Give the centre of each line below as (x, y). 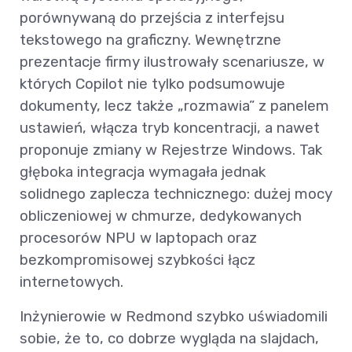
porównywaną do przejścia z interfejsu (152, 18)
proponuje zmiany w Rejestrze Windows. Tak (171, 150)
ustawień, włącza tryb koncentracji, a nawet (170, 128)
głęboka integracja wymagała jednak (143, 172)
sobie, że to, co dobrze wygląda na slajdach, (169, 339)
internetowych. (71, 282)
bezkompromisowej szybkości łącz (137, 260)
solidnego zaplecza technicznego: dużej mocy (176, 194)
